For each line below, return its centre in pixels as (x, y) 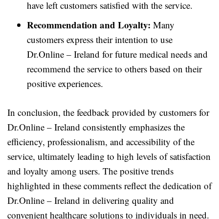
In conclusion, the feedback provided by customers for (108, 112)
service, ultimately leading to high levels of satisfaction (109, 156)
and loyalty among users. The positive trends (90, 171)
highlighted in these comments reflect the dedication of (109, 186)
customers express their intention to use (100, 39)
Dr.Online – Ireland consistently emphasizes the (96, 127)
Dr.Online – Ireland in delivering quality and (91, 200)
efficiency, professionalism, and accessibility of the (101, 142)
